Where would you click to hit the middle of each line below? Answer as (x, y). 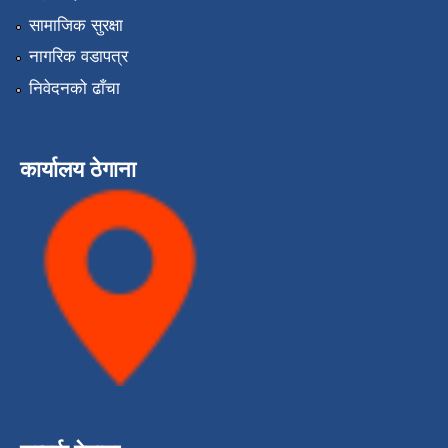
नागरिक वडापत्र (78, 57)
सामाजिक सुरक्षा (75, 25)
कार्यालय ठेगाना (78, 169)
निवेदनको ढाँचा (74, 88)
